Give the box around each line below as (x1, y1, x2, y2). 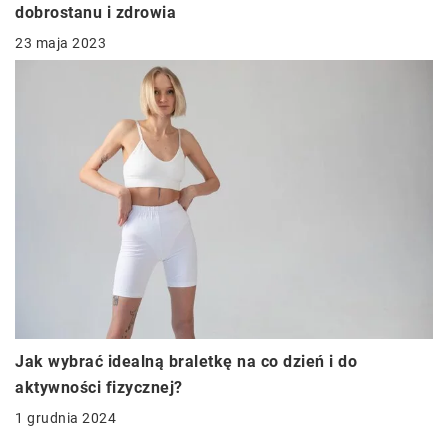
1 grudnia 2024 (15, 409, 116, 426)
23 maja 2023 (15, 35, 106, 52)
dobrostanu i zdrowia (15, 3, 176, 23)
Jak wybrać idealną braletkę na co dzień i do (15, 351, 357, 371)
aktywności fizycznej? (15, 377, 183, 397)
